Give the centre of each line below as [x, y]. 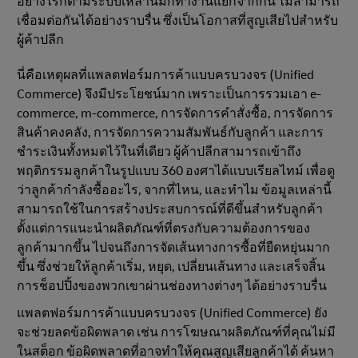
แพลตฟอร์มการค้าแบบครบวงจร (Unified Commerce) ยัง [172, 313]
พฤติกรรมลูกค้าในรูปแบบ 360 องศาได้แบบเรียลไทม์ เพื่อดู [176, 171]
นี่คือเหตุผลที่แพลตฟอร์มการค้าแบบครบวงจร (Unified [165, 75]
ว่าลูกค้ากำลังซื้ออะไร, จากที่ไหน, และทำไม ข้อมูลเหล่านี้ [174, 190]
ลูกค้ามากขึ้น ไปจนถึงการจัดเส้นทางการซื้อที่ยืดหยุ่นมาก [173, 247]
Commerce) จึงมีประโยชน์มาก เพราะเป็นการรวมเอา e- [169, 94]
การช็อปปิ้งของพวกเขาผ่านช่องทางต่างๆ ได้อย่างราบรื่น [172, 286]
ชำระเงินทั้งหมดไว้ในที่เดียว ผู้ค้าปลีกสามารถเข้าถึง [159, 151]
